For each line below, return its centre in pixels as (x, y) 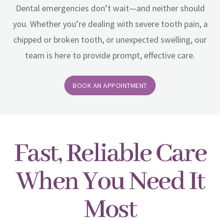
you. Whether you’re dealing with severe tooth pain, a (110, 24)
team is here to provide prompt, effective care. (110, 55)
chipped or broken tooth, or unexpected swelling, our (110, 40)
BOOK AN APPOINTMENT (110, 85)
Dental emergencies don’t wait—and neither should (110, 8)
